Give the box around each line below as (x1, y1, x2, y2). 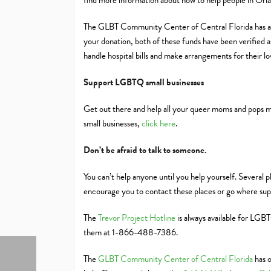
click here (142, 117, 175, 130)
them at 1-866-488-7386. (83, 226, 178, 239)
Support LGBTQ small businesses (83, 76, 204, 89)
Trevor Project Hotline (98, 211, 175, 224)
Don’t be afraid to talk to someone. (83, 143, 207, 157)
